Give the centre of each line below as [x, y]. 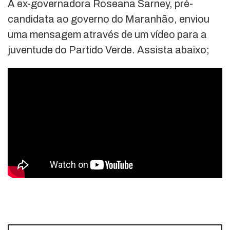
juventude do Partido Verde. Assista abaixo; [109, 50]
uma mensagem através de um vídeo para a [107, 34]
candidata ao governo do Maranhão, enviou [109, 19]
